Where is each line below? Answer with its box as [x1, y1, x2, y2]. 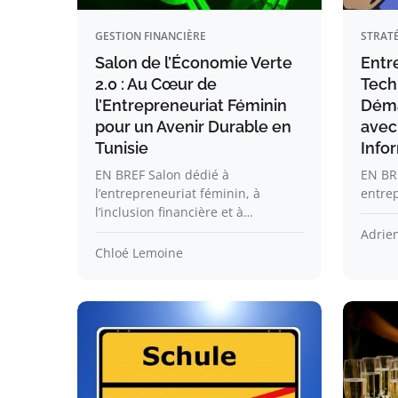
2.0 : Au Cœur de [95, 75, 217, 93]
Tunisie [95, 139, 148, 157]
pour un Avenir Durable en [95, 117, 291, 136]
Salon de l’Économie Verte [95, 53, 292, 72]
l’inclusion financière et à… [95, 203, 253, 220]
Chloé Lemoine [95, 244, 183, 261]
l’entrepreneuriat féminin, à [95, 185, 260, 202]
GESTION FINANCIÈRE [95, 28, 206, 44]
